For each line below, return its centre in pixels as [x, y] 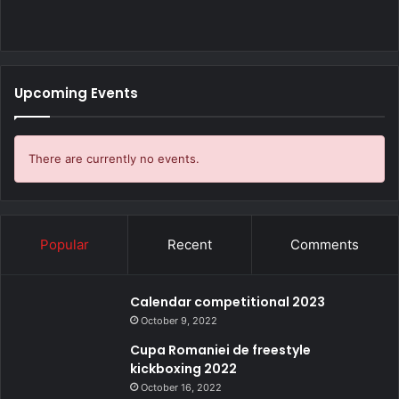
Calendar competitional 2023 [228, 301]
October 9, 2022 [179, 320]
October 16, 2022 [181, 387]
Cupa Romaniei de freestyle [220, 350]
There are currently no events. [114, 158]
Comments [325, 244]
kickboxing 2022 [183, 368]
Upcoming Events [76, 93]
